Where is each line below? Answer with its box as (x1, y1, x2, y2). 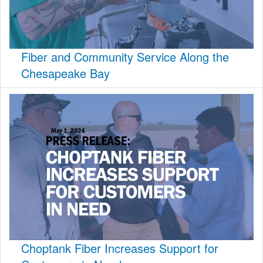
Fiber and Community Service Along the (21, 48, 229, 65)
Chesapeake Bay (21, 64, 110, 82)
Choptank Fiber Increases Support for (21, 240, 218, 257)
